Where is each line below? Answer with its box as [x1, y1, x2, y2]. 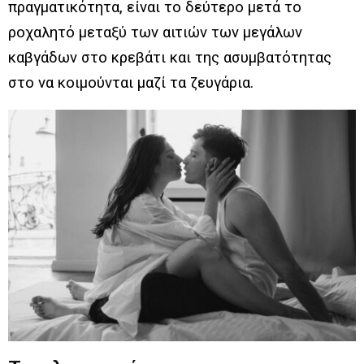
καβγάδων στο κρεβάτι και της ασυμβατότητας [8, 48, 331, 67]
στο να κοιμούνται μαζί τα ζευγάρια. [8, 73, 253, 92]
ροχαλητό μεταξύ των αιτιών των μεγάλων [8, 23, 302, 41]
